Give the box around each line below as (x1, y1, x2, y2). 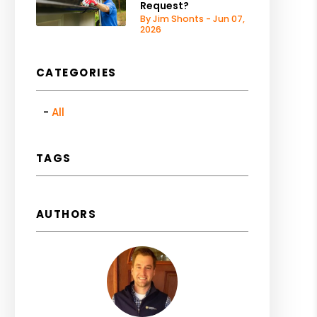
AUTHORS (35, 207, 97, 221)
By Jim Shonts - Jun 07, (139, 13, 245, 25)
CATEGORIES (35, 65, 117, 80)
